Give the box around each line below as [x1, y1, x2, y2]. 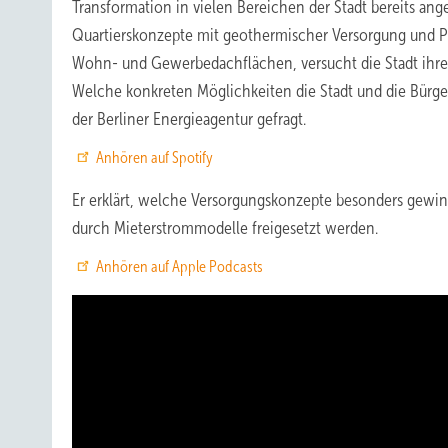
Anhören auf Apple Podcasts [96, 258, 263, 275]
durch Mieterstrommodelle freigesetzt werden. [72, 218, 378, 238]
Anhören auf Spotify [96, 149, 213, 166]
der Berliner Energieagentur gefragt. [72, 109, 306, 129]
